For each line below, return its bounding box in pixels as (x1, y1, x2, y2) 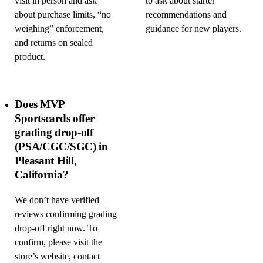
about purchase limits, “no (15, 9, 112, 21)
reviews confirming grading (15, 208, 117, 220)
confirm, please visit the (15, 237, 103, 248)
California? (15, 168, 69, 181)
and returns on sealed (15, 38, 93, 49)
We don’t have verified (15, 194, 100, 205)
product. (15, 52, 46, 63)
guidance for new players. (145, 23, 241, 35)
